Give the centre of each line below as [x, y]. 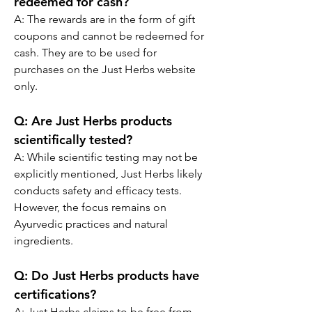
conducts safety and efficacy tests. [99, 190]
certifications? [55, 294]
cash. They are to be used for [87, 53]
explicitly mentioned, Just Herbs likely [109, 174]
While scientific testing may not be [114, 157]
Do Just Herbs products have [115, 275]
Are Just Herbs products [102, 121]
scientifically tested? [73, 140]
